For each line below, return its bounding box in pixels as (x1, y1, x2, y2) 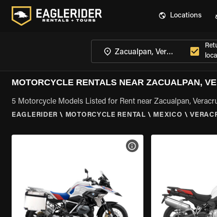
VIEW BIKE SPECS (137, 143, 187, 149)
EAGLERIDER (12, 112, 58, 119)
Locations (170, 12, 201, 19)
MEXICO (153, 112, 183, 119)
